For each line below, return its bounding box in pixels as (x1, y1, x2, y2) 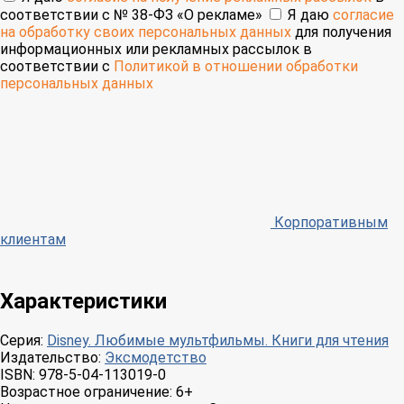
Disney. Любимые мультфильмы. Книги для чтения (47, 331, 389, 349)
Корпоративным (271, 213, 388, 231)
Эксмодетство (105, 348, 207, 366)
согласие (333, 5, 394, 23)
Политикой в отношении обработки (114, 57, 358, 75)
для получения (291, 23, 391, 41)
